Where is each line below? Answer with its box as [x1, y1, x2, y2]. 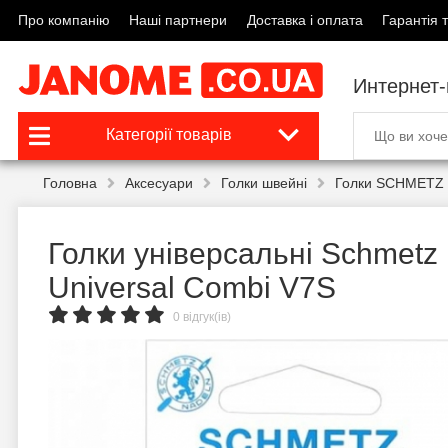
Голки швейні [221, 175, 307, 191]
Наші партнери [129, 12, 228, 28]
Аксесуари [125, 175, 193, 191]
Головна [43, 175, 97, 191]
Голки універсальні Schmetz [48, 237, 438, 270]
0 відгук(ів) [173, 310, 231, 324]
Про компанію [18, 12, 110, 28]
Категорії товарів [105, 126, 232, 143]
